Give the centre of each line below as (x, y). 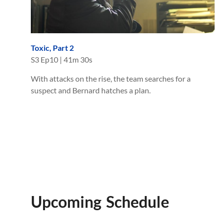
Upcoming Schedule (100, 202)
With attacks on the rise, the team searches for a (111, 78)
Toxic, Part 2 (52, 47)
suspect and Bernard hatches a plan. (91, 90)
